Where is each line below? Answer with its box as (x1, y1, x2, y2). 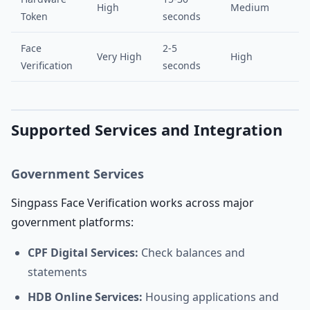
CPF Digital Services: (28, 245, 138, 260)
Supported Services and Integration (11, 119, 282, 140)
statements (28, 264, 87, 280)
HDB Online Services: (28, 289, 143, 304)
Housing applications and (143, 289, 279, 304)
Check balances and (138, 245, 245, 260)
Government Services (11, 165, 144, 182)
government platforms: (11, 215, 134, 230)
